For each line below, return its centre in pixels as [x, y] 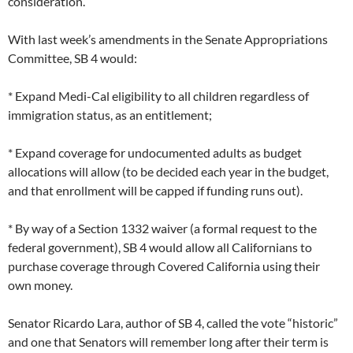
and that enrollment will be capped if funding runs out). [155, 191]
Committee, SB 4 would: [72, 58]
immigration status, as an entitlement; [110, 115]
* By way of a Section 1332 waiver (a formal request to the [162, 229]
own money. [40, 285]
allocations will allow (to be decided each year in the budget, [168, 172]
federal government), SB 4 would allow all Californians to [160, 247]
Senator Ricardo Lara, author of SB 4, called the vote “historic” [173, 323]
